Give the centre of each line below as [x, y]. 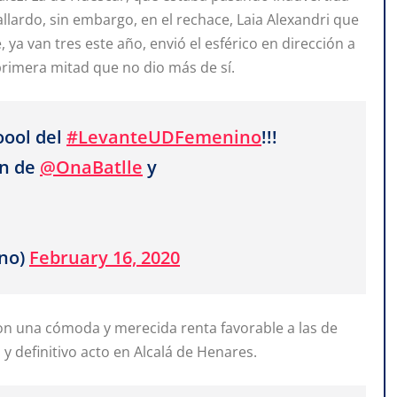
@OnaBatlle [91, 167]
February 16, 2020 [105, 257]
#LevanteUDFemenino [164, 136]
